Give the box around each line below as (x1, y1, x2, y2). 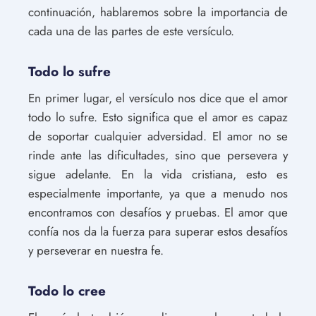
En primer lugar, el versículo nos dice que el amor (28, 90, 288, 107)
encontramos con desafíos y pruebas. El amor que (28, 204, 288, 221)
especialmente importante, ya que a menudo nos (28, 185, 288, 202)
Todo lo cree (28, 281, 106, 300)
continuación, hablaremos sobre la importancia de (28, 4, 288, 20)
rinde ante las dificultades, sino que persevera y (28, 147, 288, 164)
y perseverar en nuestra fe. (28, 242, 164, 259)
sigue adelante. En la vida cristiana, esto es (28, 166, 288, 183)
